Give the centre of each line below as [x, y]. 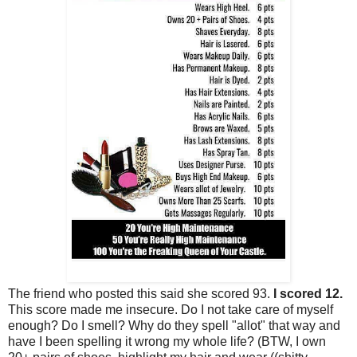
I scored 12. [308, 293]
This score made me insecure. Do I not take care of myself [171, 309]
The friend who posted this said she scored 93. [141, 293]
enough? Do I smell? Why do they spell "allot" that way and [174, 325]
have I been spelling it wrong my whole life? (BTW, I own [167, 341]
